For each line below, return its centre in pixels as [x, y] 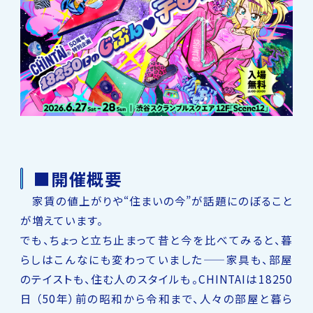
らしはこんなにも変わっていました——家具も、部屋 [156, 259]
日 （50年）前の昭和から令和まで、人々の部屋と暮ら [156, 298]
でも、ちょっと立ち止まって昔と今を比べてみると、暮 [156, 239]
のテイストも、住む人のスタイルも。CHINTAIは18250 [156, 278]
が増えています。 [62, 220]
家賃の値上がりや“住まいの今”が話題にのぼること [156, 200]
